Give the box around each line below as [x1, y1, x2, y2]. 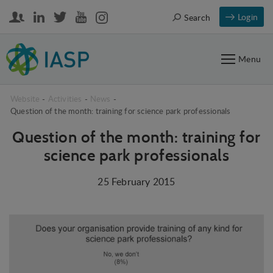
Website [10, 93, 40, 104]
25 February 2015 [97, 175, 175, 188]
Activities [48, 93, 82, 104]
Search [183, 11, 210, 23]
